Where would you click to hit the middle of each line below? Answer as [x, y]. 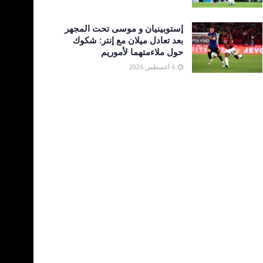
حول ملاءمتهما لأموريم [142, 51]
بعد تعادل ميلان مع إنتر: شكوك [128, 40]
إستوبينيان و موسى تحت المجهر [124, 28]
